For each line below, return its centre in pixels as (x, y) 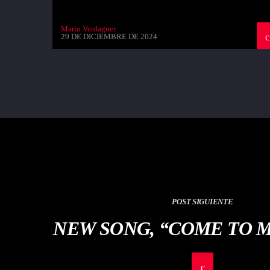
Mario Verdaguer (88, 28)
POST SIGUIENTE (202, 201)
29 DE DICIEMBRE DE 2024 (109, 36)
